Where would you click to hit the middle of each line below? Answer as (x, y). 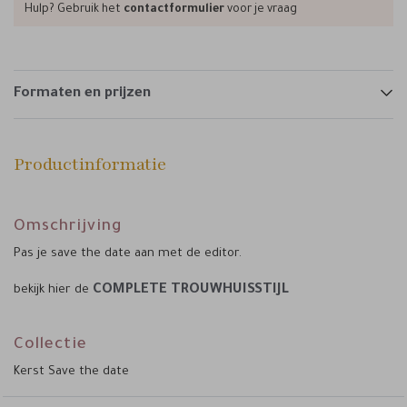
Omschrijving (68, 228)
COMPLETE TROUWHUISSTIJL (191, 290)
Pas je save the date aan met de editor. (128, 254)
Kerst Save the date (71, 372)
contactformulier (174, 10)
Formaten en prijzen (82, 94)
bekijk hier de (53, 290)
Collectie (50, 346)
